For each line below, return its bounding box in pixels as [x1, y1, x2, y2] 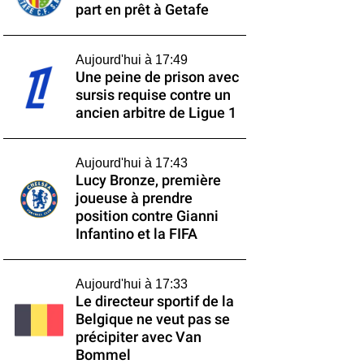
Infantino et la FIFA [75, 226, 197, 242]
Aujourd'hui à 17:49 [75, 53, 188, 67]
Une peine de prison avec [75, 69, 239, 85]
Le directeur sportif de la [75, 293, 234, 310]
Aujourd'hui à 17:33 [75, 277, 188, 291]
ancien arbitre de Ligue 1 [75, 105, 236, 121]
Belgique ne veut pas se [75, 311, 230, 327]
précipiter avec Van [75, 329, 201, 345]
